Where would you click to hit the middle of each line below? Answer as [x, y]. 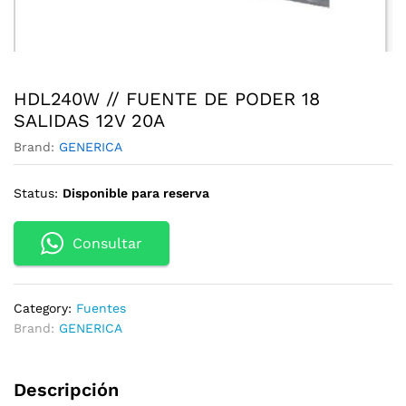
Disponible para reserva [136, 193]
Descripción [66, 390]
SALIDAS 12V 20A [89, 121]
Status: [36, 193]
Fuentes [101, 309]
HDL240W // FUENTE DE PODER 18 [167, 99]
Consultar [107, 244]
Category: [45, 309]
